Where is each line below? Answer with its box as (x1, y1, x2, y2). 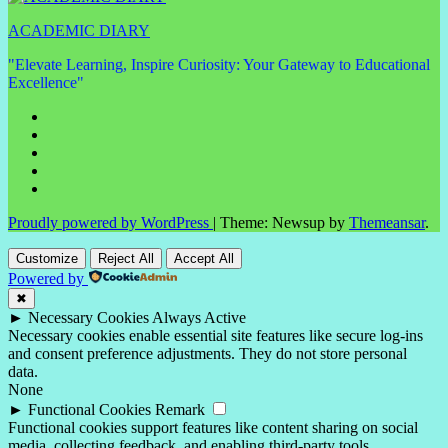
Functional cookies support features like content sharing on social (8, 418, 418, 436)
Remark (155, 400, 205, 418)
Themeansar (349, 213, 425, 231)
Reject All (98, 250, 154, 266)
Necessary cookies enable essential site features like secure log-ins (8, 326, 423, 344)
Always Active (152, 308, 246, 326)
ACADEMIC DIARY (8, 21, 150, 39)
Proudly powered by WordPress (8, 213, 213, 231)
